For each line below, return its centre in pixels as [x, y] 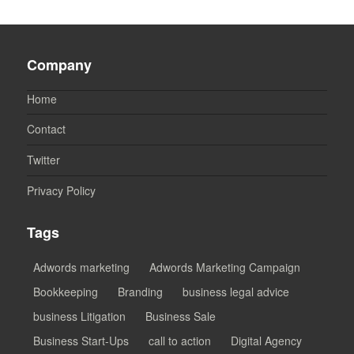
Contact [47, 129]
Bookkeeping [66, 291]
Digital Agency [267, 340]
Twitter [44, 160]
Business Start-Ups [81, 340]
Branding [141, 291]
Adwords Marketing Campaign [225, 267]
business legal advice [236, 291]
